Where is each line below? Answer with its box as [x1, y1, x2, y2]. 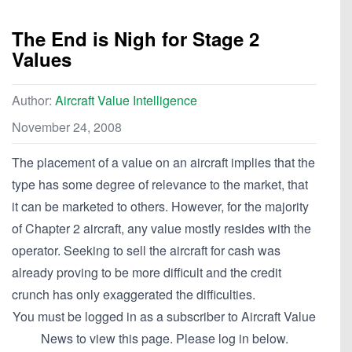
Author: [12, 91, 55, 110]
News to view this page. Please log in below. [40, 329, 288, 348]
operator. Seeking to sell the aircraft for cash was [12, 241, 280, 260]
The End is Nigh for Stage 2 [12, 25, 259, 53]
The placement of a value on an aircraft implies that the [12, 153, 315, 172]
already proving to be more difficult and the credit [12, 263, 281, 282]
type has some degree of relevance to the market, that [12, 175, 308, 194]
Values [12, 46, 71, 73]
